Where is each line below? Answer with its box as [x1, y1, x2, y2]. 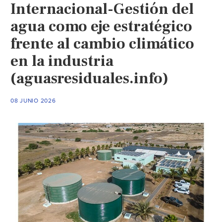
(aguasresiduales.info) [10, 68, 169, 88]
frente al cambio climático [10, 33, 195, 54]
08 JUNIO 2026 [10, 97, 56, 104]
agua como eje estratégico [10, 16, 193, 36]
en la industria [10, 51, 114, 71]
